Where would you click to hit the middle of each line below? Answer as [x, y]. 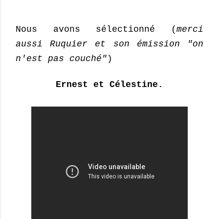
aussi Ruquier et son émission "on [109, 44]
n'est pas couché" [61, 59]
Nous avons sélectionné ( [96, 30]
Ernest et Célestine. [109, 85]
